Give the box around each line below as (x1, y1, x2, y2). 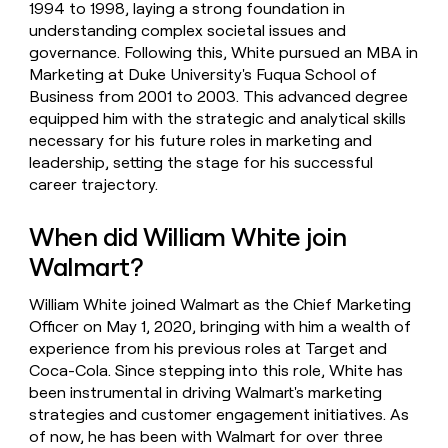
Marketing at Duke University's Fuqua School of (29, 65, 378, 85)
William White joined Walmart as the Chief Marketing (29, 295, 412, 315)
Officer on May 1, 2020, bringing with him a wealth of (29, 317, 412, 337)
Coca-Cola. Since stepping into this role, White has (29, 361, 404, 381)
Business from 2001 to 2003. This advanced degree (29, 87, 409, 107)
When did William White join (29, 221, 347, 252)
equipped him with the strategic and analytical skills (29, 109, 407, 129)
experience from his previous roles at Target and (29, 339, 388, 359)
